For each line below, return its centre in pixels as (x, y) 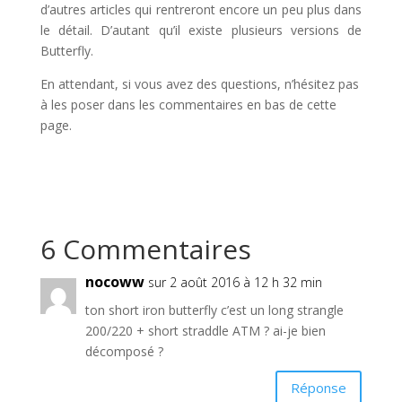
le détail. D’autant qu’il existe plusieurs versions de (201, 30)
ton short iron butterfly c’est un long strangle (214, 310)
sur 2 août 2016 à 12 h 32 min (235, 282)
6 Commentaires (145, 249)
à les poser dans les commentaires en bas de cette (188, 105)
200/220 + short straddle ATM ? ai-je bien (205, 331)
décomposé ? (124, 351)
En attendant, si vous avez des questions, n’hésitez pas (199, 84)
